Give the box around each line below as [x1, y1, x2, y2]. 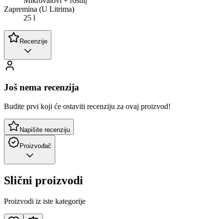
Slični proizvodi [4, 174, 83, 187]
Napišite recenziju [20, 126, 70, 133]
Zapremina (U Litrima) [4, 4, 74, 13]
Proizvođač [20, 142, 51, 150]
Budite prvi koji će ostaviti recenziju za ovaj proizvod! [4, 102, 171, 110]
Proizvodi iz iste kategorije [4, 197, 86, 205]
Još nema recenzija [4, 82, 79, 93]
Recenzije [20, 37, 47, 45]
